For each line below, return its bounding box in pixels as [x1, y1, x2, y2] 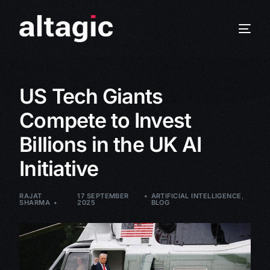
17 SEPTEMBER [77, 192, 129, 200]
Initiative [19, 156, 99, 181]
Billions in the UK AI [19, 132, 202, 157]
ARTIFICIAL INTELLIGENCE [151, 192, 242, 200]
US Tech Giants [19, 84, 163, 108]
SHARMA [19, 198, 51, 207]
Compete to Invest [19, 108, 191, 133]
